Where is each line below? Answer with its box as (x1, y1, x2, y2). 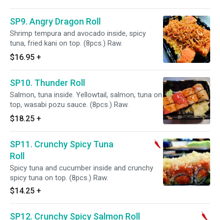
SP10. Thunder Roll (10, 78, 85, 88)
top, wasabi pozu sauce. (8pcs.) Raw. (10, 100, 129, 109)
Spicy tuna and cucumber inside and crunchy (10, 164, 153, 172)
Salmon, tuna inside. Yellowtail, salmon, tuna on (10, 90, 162, 99)
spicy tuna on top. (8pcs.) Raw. (10, 173, 108, 182)
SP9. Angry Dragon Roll (10, 16, 101, 27)
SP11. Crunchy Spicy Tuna (10, 139, 113, 149)
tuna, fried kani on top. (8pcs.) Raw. (10, 39, 122, 48)
